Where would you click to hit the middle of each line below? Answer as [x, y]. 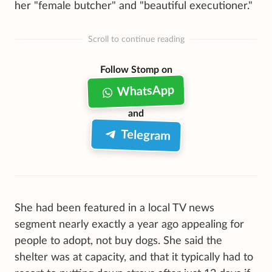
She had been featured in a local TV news [114, 208]
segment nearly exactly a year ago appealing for [129, 225]
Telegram [146, 136]
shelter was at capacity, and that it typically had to [134, 257]
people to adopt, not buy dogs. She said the [118, 241]
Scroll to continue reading [136, 39]
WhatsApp [146, 91]
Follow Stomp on [136, 70]
